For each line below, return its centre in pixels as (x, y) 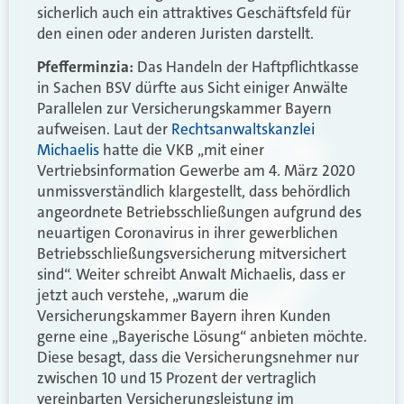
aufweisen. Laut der (104, 129)
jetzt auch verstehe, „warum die (143, 295)
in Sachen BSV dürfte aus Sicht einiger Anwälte (193, 88)
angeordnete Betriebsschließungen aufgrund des (199, 212)
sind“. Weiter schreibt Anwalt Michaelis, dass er (191, 275)
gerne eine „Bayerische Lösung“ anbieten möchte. (202, 337)
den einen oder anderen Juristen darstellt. (175, 33)
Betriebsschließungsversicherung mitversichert (192, 254)
